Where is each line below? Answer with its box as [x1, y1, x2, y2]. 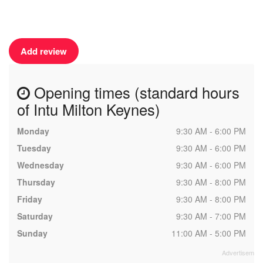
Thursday [17, 176, 55, 188]
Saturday [17, 210, 53, 222]
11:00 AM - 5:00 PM [171, 227, 246, 239]
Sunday [17, 227, 48, 239]
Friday [17, 193, 42, 205]
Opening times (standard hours [30, 82, 240, 103]
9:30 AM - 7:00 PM [176, 210, 246, 222]
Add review [21, 45, 67, 58]
